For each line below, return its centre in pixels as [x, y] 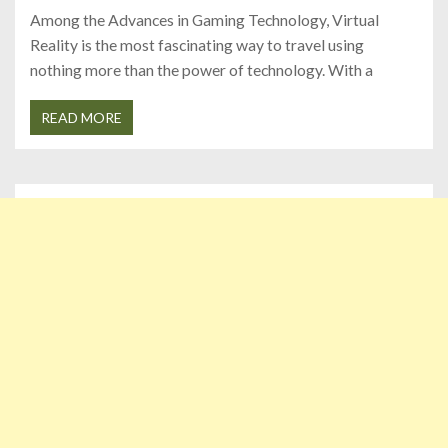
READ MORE [81, 117]
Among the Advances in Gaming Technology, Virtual [204, 19]
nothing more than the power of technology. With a [201, 69]
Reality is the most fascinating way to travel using [197, 44]
